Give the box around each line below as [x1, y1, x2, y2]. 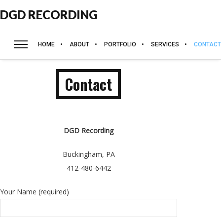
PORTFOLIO [104, 41, 136, 48]
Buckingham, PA [62, 149, 115, 159]
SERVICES [151, 41, 179, 48]
